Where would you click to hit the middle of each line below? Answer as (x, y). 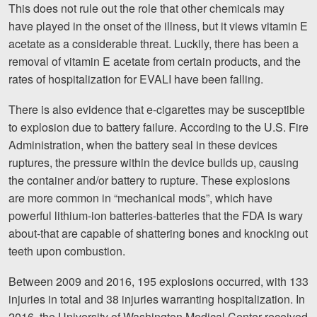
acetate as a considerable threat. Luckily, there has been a (154, 44)
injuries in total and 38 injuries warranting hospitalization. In (157, 299)
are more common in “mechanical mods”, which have (140, 198)
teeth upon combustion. (67, 251)
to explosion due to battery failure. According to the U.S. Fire (158, 127)
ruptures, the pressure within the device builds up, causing (154, 163)
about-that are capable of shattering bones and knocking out (158, 234)
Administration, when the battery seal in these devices (143, 145)
